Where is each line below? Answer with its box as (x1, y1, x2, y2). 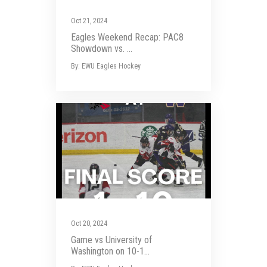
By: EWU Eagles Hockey (71, 62, 141, 70)
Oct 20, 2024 (71, 219, 107, 228)
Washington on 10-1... (71, 246, 150, 257)
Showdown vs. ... (71, 43, 132, 54)
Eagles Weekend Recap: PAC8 (71, 32, 184, 43)
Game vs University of (71, 234, 152, 246)
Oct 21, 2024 (71, 17, 107, 25)
